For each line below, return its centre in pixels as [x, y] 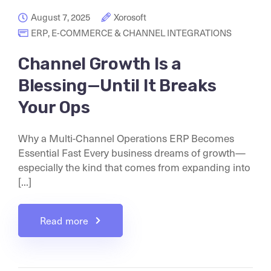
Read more [64, 220]
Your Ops [54, 107]
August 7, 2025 [60, 17]
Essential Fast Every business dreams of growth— [132, 152]
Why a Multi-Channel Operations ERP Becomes [126, 138]
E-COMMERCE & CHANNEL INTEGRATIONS [142, 32]
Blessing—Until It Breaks [117, 85]
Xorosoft [130, 17]
